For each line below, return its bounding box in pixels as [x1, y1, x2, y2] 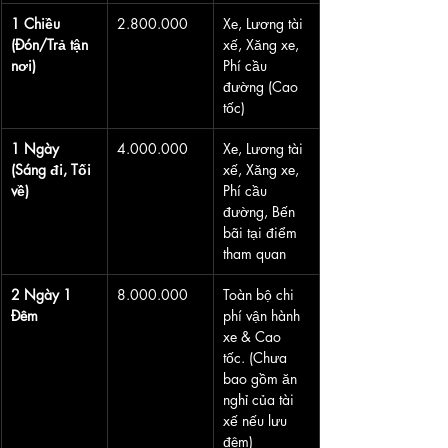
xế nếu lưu [223, 411, 291, 431]
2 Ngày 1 [11, 285, 76, 305]
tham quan [223, 244, 286, 264]
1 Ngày [11, 139, 63, 159]
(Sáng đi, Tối [11, 160, 95, 180]
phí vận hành [223, 306, 304, 326]
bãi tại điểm [223, 223, 301, 243]
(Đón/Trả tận [11, 35, 92, 55]
